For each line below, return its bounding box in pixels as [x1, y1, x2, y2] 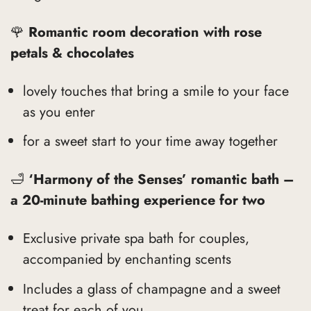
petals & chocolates [10, 42, 134, 63]
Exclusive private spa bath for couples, [22, 228, 249, 249]
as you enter [22, 101, 95, 122]
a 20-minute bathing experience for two [10, 190, 265, 211]
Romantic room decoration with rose [28, 22, 262, 42]
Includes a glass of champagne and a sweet [22, 278, 280, 299]
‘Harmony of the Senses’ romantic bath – [28, 169, 294, 190]
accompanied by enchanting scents [22, 249, 231, 270]
